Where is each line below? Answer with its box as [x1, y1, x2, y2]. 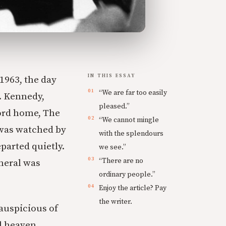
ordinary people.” [99, 170, 155, 180]
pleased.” [99, 102, 130, 111]
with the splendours [99, 129, 163, 139]
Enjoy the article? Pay [99, 184, 166, 193]
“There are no [99, 156, 143, 166]
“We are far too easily [99, 88, 167, 98]
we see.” [99, 143, 126, 152]
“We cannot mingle [99, 116, 159, 125]
